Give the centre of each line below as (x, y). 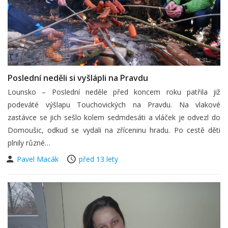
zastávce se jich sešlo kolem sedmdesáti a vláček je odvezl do (114, 117)
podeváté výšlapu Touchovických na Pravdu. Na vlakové (114, 105)
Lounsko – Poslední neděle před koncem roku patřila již (114, 92)
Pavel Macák (39, 159)
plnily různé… (29, 143)
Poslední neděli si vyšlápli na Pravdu (78, 78)
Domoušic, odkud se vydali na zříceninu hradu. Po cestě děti (114, 130)
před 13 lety (98, 159)
